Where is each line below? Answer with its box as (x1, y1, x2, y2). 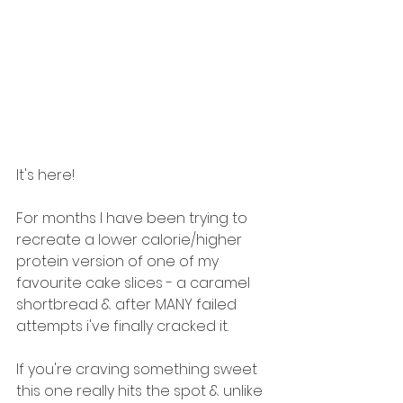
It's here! (16, 164, 78, 185)
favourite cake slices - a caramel (16, 272, 254, 293)
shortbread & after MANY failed (16, 293, 240, 315)
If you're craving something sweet (16, 358, 261, 380)
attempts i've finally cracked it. (16, 315, 232, 336)
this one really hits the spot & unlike (16, 380, 266, 401)
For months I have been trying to (16, 207, 251, 228)
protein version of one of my (16, 250, 222, 272)
